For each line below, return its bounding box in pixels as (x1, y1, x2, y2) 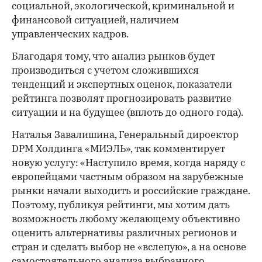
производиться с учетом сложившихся (12, 66, 199, 76)
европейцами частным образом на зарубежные (12, 173, 243, 182)
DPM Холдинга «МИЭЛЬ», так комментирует (12, 144, 225, 154)
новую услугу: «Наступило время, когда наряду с (12, 158, 245, 168)
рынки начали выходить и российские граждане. (12, 187, 250, 196)
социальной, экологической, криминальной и (12, 2, 235, 12)
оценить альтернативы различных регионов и (12, 229, 237, 239)
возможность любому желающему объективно (12, 215, 240, 225)
